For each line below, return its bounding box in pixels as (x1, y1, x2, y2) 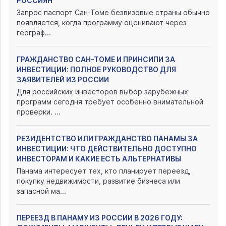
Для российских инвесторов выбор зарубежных (17, 87, 188, 96)
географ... (17, 28, 51, 37)
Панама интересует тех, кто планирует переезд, (17, 166, 191, 176)
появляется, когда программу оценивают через (17, 18, 187, 27)
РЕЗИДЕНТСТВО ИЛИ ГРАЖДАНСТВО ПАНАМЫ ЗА (17, 134, 198, 143)
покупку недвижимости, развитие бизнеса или (17, 177, 180, 186)
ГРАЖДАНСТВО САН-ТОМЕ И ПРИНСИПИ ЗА (17, 55, 175, 64)
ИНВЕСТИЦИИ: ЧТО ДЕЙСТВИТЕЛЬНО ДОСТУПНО (17, 144, 197, 153)
